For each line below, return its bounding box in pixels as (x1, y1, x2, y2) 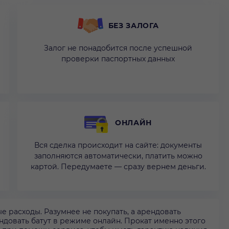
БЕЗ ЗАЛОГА (108, 21, 159, 31)
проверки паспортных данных (61, 54, 175, 64)
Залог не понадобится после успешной (44, 43, 192, 53)
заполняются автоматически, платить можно (34, 151, 202, 161)
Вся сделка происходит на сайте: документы (34, 141, 202, 150)
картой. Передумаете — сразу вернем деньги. (30, 162, 206, 172)
